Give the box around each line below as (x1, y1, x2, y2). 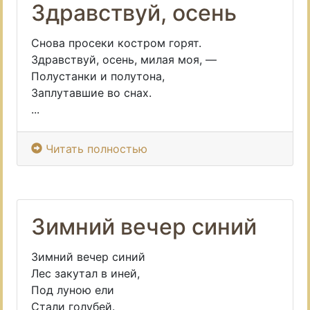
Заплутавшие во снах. (31, 86, 152, 100)
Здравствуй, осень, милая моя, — (31, 53, 217, 66)
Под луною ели (31, 283, 114, 297)
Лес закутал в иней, (31, 266, 140, 280)
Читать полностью (42, 142, 151, 156)
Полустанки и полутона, (31, 69, 165, 83)
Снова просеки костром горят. (31, 36, 201, 50)
